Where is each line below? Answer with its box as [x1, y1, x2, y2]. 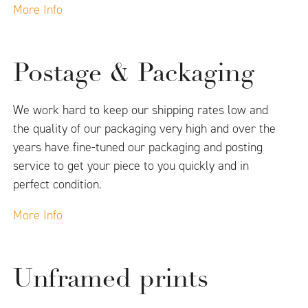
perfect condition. [13, 176, 102, 193]
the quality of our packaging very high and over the [13, 120, 276, 137]
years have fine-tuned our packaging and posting [13, 139, 263, 156]
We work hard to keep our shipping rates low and [13, 102, 269, 119]
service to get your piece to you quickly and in [13, 157, 250, 175]
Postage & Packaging [13, 61, 255, 89]
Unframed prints [13, 267, 209, 294]
